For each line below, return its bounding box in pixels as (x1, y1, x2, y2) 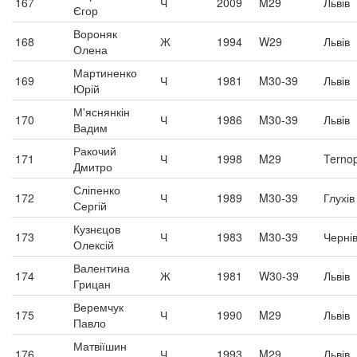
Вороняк (73, 25, 117, 41)
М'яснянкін (73, 104, 130, 120)
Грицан (73, 276, 111, 292)
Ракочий (73, 143, 116, 159)
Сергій (73, 198, 107, 214)
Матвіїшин (73, 338, 127, 354)
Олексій (73, 237, 114, 253)
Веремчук (73, 299, 124, 315)
